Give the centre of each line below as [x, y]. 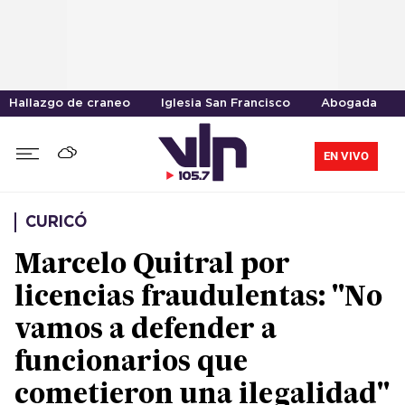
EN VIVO [346, 155]
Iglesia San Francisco [226, 104]
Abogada [349, 104]
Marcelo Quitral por [152, 266]
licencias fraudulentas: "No [198, 299]
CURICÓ [56, 223]
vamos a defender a [146, 331]
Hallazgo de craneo [70, 104]
